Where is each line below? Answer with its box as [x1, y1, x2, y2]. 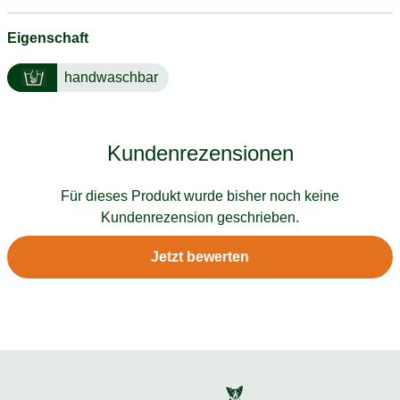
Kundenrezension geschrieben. [101, 209, 299, 225]
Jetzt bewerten [151, 248, 249, 264]
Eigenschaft [7, 29, 88, 46]
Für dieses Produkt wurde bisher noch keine [61, 187, 339, 204]
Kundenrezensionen [106, 140, 294, 165]
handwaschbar [64, 69, 158, 85]
